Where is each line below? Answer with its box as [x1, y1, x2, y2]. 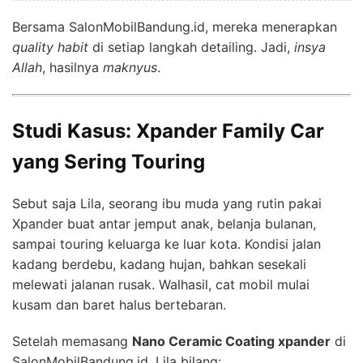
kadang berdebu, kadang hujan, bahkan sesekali [12, 255, 306, 272]
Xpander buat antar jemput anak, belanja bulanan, [12, 215, 316, 232]
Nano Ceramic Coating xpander [132, 332, 331, 349]
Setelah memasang [12, 332, 132, 349]
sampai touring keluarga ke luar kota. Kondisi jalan [12, 235, 321, 252]
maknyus [103, 58, 157, 75]
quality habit [12, 38, 88, 55]
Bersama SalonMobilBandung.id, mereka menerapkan [12, 18, 337, 35]
